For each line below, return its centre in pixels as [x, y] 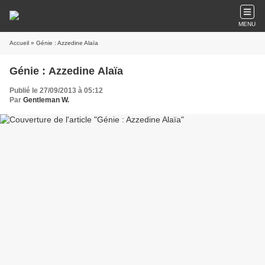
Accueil [19, 43]
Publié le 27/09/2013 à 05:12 [56, 91]
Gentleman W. [46, 100]
